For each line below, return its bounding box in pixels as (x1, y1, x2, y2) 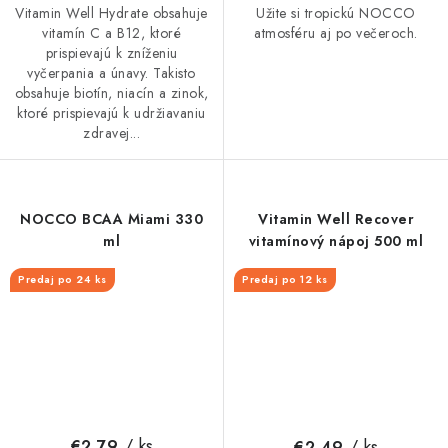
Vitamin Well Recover (258, 208, 414, 229)
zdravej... (83, 122, 140, 143)
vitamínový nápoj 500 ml (248, 230, 424, 251)
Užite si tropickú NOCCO (256, 3, 416, 24)
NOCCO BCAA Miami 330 (20, 208, 203, 229)
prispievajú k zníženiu (45, 42, 178, 63)
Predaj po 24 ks (18, 271, 107, 287)
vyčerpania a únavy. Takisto (27, 62, 196, 83)
